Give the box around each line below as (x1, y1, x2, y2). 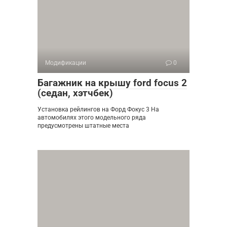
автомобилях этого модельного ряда (37, 114, 146, 121)
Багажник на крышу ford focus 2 (37, 77, 187, 89)
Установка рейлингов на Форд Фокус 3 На (37, 106, 159, 113)
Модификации (45, 59, 86, 66)
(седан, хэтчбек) (37, 87, 113, 99)
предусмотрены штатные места (37, 122, 129, 129)
